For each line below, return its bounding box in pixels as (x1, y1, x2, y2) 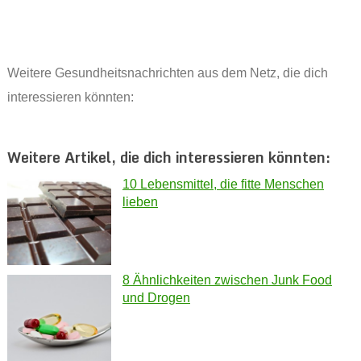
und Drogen (122, 291, 190, 305)
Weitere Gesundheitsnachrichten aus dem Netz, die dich (6, 66, 328, 81)
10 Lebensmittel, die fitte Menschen (122, 177, 324, 192)
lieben (122, 195, 158, 210)
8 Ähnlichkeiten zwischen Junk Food (122, 273, 332, 288)
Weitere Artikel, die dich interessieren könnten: (6, 145, 330, 170)
